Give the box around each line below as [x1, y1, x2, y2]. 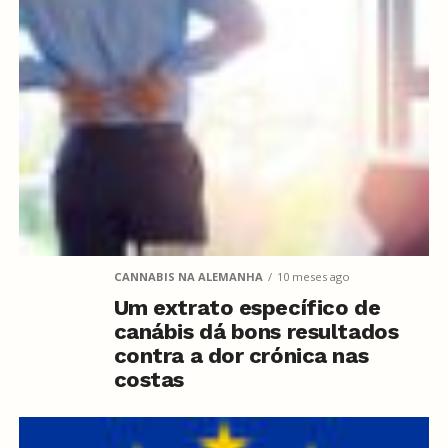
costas [113, 366, 185, 392]
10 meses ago [276, 268, 350, 284]
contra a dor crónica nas [113, 342, 369, 368]
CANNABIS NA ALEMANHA [113, 268, 263, 284]
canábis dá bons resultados [113, 318, 399, 344]
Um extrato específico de [113, 294, 381, 320]
